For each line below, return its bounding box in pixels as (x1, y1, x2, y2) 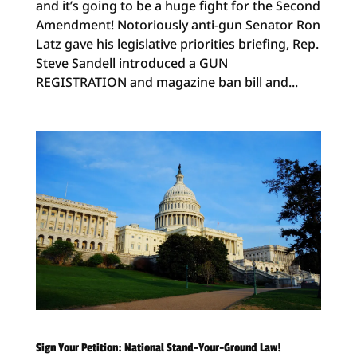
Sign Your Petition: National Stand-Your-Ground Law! (35, 340, 281, 355)
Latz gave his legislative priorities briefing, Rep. (35, 34, 319, 53)
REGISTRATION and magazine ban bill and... (35, 73, 298, 91)
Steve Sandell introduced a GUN (35, 53, 228, 72)
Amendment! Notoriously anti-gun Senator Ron (35, 15, 320, 33)
